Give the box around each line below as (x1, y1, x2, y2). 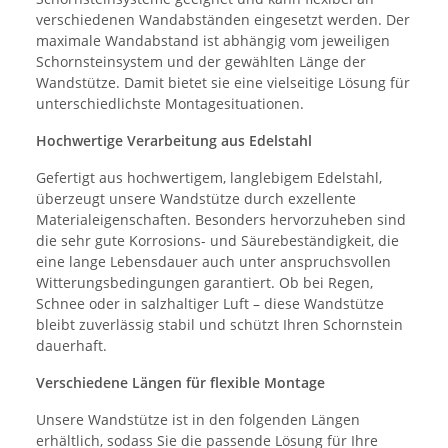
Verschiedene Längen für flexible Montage (36, 372, 325, 392)
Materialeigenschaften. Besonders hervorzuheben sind (36, 209, 406, 229)
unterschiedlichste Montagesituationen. (36, 93, 304, 113)
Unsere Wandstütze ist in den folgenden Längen (36, 409, 360, 429)
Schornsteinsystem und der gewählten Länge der (36, 51, 366, 71)
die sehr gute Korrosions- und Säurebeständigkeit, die (36, 230, 399, 250)
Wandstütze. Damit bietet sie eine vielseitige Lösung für (36, 72, 410, 92)
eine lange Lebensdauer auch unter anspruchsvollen (36, 251, 391, 271)
